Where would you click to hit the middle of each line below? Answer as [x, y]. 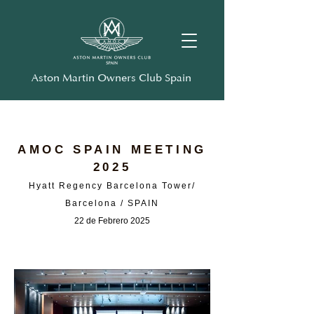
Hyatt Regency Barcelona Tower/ [112, 186]
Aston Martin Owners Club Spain [111, 78]
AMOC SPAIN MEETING [112, 150]
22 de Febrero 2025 [112, 221]
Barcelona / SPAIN [112, 203]
